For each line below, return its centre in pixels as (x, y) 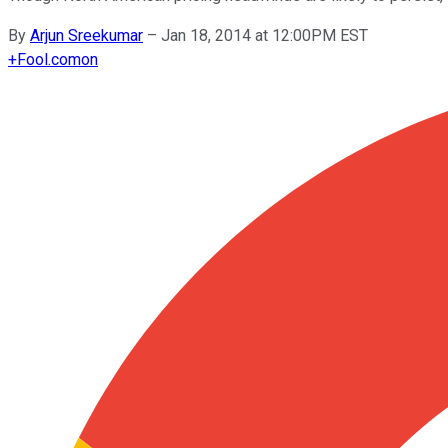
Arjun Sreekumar (86, 35)
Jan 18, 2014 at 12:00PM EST (264, 35)
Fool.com (49, 59)
